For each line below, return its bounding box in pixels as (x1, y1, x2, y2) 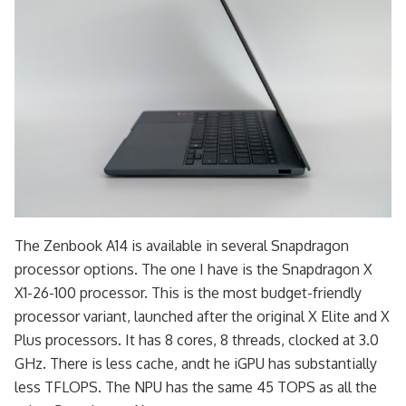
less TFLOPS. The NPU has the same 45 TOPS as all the (14, 378, 377, 397)
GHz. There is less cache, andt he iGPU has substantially (14, 354, 377, 373)
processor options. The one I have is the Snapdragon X (14, 260, 372, 279)
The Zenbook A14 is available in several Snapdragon (14, 237, 349, 256)
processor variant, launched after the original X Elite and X (14, 307, 390, 326)
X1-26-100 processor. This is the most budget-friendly (14, 284, 362, 303)
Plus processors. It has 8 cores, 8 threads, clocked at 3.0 (14, 331, 379, 350)
